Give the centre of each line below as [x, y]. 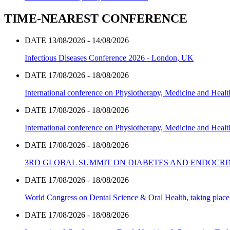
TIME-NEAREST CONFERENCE [96, 19]
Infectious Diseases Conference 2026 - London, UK [109, 58]
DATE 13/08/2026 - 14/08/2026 [77, 41]
